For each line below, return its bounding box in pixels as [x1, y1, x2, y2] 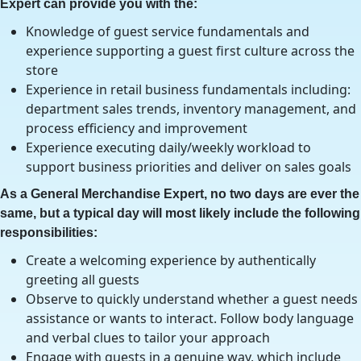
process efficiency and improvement [26, 119, 247, 137]
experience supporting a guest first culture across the [26, 42, 355, 60]
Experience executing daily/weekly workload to [26, 139, 311, 156]
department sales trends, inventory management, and [26, 100, 356, 118]
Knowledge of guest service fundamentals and [26, 23, 309, 40]
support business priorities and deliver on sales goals [26, 158, 351, 176]
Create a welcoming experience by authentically [26, 251, 316, 269]
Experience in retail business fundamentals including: [26, 81, 351, 98]
